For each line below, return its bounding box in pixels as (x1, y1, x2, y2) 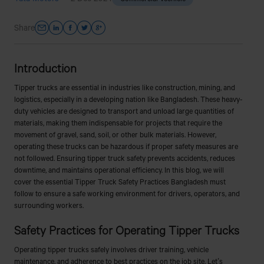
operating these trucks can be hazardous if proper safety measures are (14, 141, 238, 151)
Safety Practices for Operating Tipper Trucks (14, 222, 239, 238)
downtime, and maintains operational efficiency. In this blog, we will (14, 164, 224, 174)
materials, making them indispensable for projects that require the (14, 117, 222, 127)
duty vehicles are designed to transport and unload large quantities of (14, 105, 234, 115)
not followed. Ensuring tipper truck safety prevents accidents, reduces (14, 153, 235, 163)
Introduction (14, 60, 77, 76)
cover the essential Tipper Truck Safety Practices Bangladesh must (14, 176, 226, 186)
